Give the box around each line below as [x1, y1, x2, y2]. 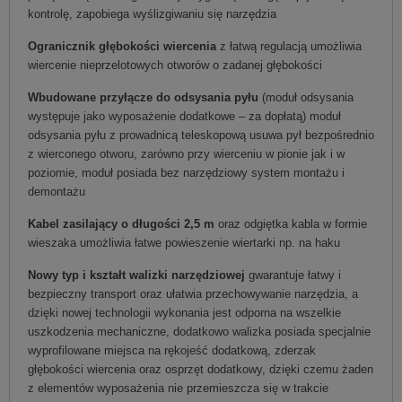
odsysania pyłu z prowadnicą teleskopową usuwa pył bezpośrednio [28, 127, 374, 142]
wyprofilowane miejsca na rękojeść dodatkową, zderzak [28, 343, 316, 357]
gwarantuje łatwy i [245, 267, 341, 282]
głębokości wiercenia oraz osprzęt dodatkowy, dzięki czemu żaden [28, 362, 373, 376]
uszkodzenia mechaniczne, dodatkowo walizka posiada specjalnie [28, 324, 371, 338]
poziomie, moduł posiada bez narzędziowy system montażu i [28, 165, 345, 179]
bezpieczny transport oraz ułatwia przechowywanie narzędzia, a [28, 286, 358, 301]
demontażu [28, 184, 85, 198]
